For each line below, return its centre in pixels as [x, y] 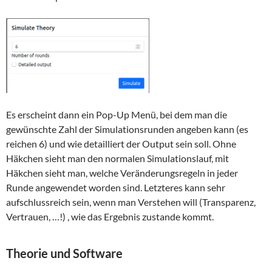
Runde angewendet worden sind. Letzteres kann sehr [116, 188]
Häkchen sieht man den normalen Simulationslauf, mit [117, 158]
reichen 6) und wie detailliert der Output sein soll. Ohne [121, 144]
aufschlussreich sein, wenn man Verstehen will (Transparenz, [131, 202]
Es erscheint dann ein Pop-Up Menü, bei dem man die [117, 115]
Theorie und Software [64, 253]
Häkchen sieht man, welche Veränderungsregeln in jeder [122, 173]
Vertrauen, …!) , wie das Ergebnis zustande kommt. [110, 217]
